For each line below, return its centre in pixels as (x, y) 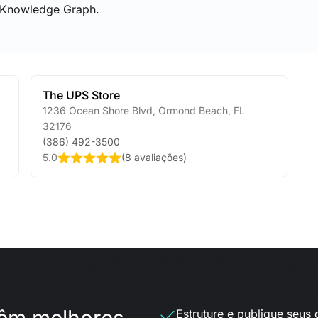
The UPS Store (81, 95)
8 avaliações (154, 157)
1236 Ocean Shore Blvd (97, 110)
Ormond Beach (191, 110)
